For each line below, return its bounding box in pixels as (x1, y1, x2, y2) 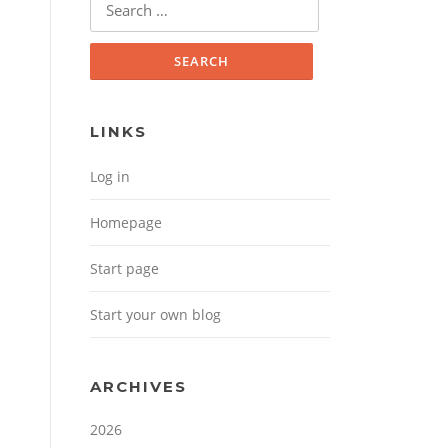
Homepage (90, 213, 162, 233)
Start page (90, 259, 159, 279)
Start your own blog (90, 305, 221, 325)
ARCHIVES (90, 377, 187, 397)
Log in (90, 167, 130, 187)
